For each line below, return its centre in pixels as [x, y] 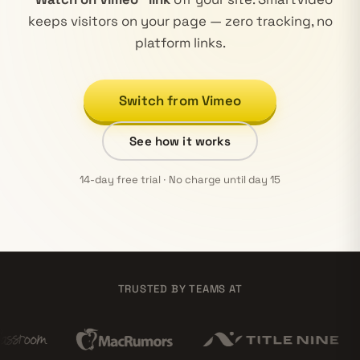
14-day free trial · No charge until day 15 [180, 180]
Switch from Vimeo [180, 100]
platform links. [180, 43]
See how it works [180, 141]
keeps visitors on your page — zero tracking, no [180, 21]
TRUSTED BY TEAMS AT [180, 289]
